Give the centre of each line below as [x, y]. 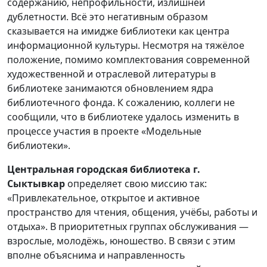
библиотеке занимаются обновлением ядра [110, 88]
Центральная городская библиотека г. [104, 169]
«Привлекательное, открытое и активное [103, 198]
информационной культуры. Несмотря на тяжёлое [126, 45]
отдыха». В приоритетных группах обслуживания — [128, 226]
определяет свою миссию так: [137, 183]
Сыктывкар [37, 183]
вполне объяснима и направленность [96, 255]
